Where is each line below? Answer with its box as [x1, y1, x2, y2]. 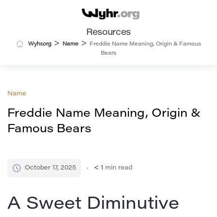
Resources [86, 29, 131, 38]
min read [105, 165, 132, 171]
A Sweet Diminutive [7, 196, 179, 214]
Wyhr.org [28, 42, 51, 47]
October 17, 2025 [25, 165, 76, 171]
